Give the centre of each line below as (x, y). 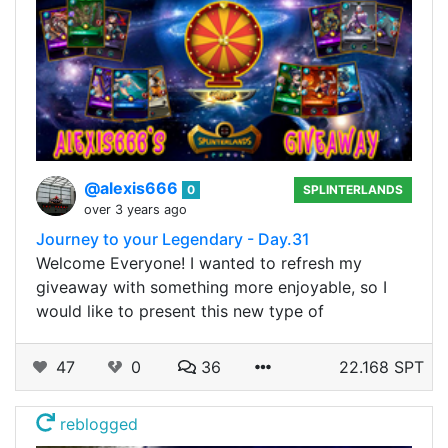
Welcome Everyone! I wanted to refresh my (199, 262)
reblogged (97, 423)
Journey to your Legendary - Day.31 (173, 238)
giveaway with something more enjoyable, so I (211, 286)
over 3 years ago (135, 209)
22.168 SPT (381, 366)
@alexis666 (133, 187)
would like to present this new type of (180, 310)
